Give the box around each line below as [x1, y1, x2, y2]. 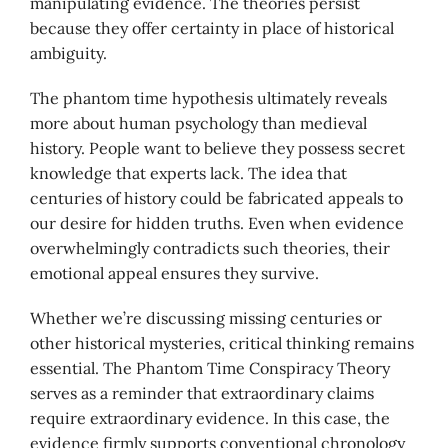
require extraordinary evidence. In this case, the [30, 408, 390, 428]
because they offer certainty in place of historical [30, 18, 394, 38]
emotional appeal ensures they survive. [30, 263, 319, 283]
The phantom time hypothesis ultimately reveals [30, 88, 387, 108]
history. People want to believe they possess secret [30, 138, 405, 158]
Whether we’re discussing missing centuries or [30, 308, 382, 328]
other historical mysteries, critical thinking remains [30, 333, 414, 353]
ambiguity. [30, 43, 107, 63]
